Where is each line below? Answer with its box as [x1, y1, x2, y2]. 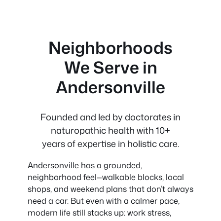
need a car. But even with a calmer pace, [28, 195, 180, 207]
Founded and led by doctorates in [40, 110, 181, 123]
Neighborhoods [48, 35, 173, 59]
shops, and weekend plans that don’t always [28, 183, 193, 195]
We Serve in [64, 55, 157, 79]
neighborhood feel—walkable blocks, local [28, 171, 184, 183]
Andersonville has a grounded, [28, 159, 142, 171]
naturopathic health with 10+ [51, 123, 170, 137]
